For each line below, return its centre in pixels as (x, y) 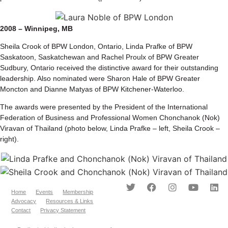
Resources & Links (70, 201)
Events (45, 192)
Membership (78, 192)
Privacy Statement (63, 210)
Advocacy (24, 201)
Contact (21, 210)
